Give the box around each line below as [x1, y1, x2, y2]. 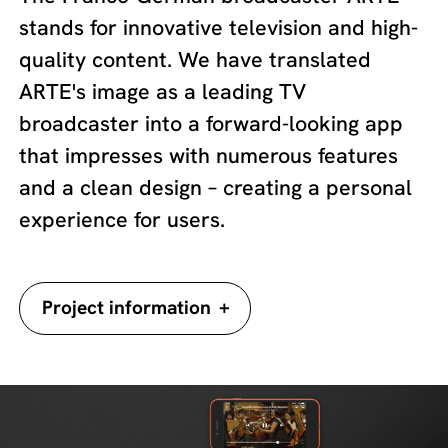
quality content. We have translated [19, 45, 372, 75]
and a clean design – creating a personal [19, 173, 413, 203]
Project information [41, 295, 216, 321]
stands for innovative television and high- [19, 13, 419, 43]
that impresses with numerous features [19, 141, 399, 171]
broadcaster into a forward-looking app [19, 109, 404, 139]
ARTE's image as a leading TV [19, 77, 307, 107]
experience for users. [19, 205, 226, 235]
